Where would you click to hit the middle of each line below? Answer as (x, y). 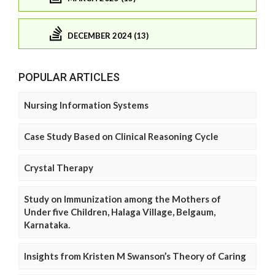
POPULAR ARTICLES (69, 77)
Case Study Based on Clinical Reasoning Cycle (121, 136)
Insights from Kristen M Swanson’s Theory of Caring (135, 256)
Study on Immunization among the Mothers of (122, 199)
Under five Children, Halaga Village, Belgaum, (120, 211)
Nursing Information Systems (86, 105)
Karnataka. (47, 224)
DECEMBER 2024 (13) (108, 36)
